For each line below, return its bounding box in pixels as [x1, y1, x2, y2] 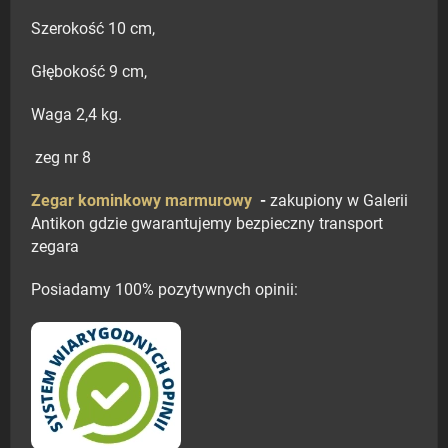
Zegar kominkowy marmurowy [31, 192, 260, 211]
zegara [31, 238, 79, 257]
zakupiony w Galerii [266, 192, 408, 211]
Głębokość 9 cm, [31, 63, 147, 82]
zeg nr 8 [31, 149, 91, 168]
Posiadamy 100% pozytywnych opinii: [31, 281, 298, 300]
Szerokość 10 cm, [31, 20, 155, 39]
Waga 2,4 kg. [31, 106, 122, 125]
